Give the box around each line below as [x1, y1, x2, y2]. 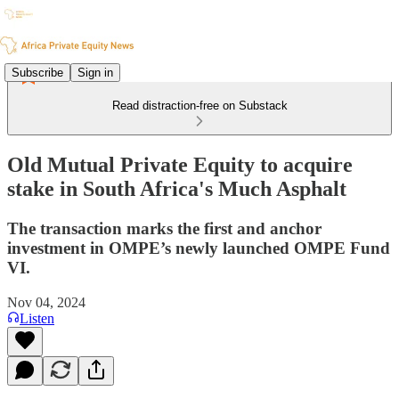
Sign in [77, 65, 113, 79]
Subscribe [12, 65, 63, 79]
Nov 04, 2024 [7, 294, 85, 310]
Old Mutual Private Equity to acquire [7, 152, 353, 176]
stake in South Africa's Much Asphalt [7, 176, 346, 200]
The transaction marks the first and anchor [7, 218, 322, 238]
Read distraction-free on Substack [111, 99, 288, 112]
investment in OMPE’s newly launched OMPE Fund [7, 238, 390, 257]
